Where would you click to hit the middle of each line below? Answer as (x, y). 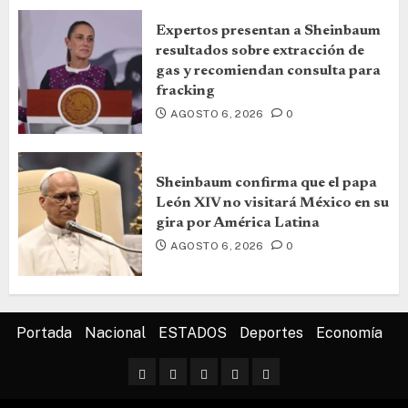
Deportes (271, 332)
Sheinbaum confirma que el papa (266, 183)
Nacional (115, 332)
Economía (349, 332)
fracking (185, 91)
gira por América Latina (238, 223)
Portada (44, 332)
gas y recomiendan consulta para (268, 71)
